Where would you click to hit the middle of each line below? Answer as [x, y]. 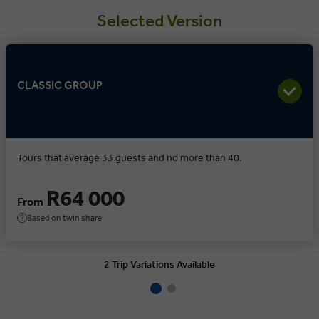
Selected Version [159, 20]
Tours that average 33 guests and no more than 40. [130, 157]
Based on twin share [64, 218]
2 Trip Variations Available [159, 264]
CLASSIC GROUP [60, 85]
